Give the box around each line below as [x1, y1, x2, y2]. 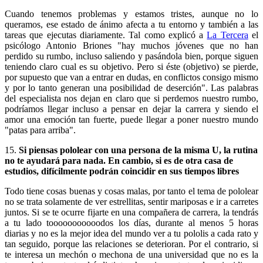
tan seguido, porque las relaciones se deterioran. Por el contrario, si [5, 238, 258, 249]
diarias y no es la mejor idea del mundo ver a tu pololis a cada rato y [5, 228, 258, 238]
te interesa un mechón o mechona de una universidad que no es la [5, 249, 258, 259]
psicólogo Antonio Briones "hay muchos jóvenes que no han [5, 40, 258, 50]
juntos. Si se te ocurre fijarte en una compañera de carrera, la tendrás [5, 207, 258, 217]
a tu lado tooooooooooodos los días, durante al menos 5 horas [5, 217, 258, 228]
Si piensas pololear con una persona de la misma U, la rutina [16, 144, 258, 155]
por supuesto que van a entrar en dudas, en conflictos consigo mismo [5, 72, 258, 82]
